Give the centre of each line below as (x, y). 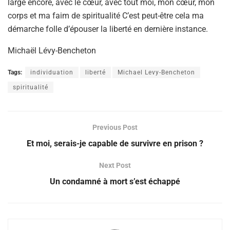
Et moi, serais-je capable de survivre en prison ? (115, 143)
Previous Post (115, 127)
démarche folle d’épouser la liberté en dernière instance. (108, 29)
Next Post (115, 165)
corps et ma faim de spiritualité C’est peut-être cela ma (106, 15)
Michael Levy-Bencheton (156, 72)
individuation (52, 72)
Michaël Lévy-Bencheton (52, 50)
